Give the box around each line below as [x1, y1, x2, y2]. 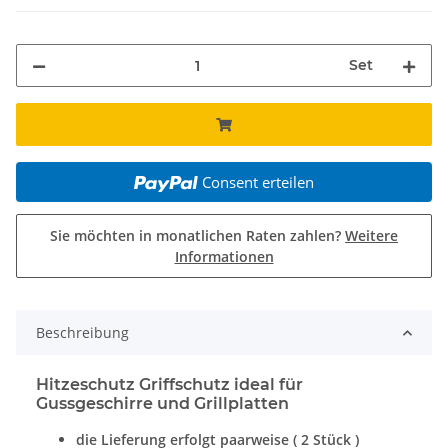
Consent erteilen [201, 172, 314, 193]
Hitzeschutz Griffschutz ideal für [36, 375, 303, 395]
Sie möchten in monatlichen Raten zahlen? [50, 226, 345, 246]
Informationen [174, 247, 274, 267]
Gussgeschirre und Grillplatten [36, 394, 289, 414]
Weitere [345, 226, 398, 246]
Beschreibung [36, 323, 129, 343]
